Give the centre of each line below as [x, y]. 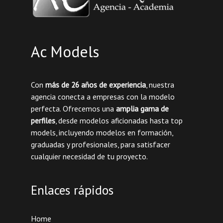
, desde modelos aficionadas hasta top [119, 120]
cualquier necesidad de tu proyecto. [89, 156]
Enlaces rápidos [72, 190]
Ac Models [65, 51]
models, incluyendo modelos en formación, [102, 132]
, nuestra [160, 84]
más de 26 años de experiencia [95, 84]
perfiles [43, 120]
